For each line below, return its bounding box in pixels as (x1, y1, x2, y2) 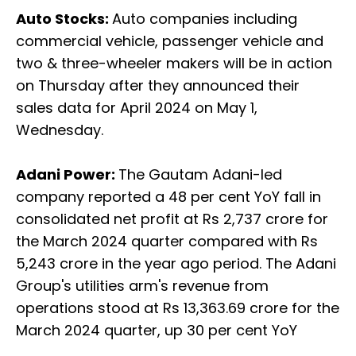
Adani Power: (16, 164, 118, 185)
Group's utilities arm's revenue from (16, 276, 269, 296)
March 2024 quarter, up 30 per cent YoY (16, 320, 297, 341)
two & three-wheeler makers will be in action (16, 53, 332, 74)
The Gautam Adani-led (118, 164, 282, 185)
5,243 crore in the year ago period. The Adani (16, 253, 336, 274)
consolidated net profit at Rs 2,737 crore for (16, 209, 328, 230)
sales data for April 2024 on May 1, (16, 98, 257, 118)
